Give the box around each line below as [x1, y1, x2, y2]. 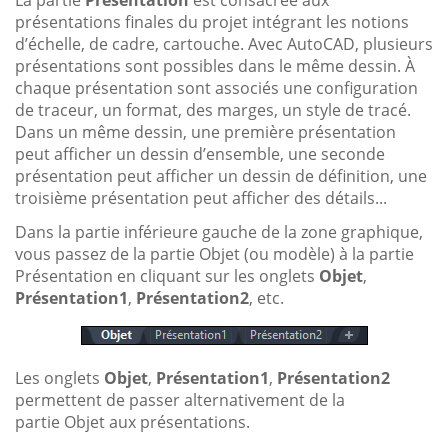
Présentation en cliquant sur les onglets [15, 264, 319, 287]
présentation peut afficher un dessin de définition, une [15, 164, 427, 187]
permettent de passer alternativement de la [15, 388, 345, 411]
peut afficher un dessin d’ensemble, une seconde [15, 142, 385, 165]
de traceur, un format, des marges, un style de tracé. [15, 98, 411, 121]
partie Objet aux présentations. [15, 410, 250, 433]
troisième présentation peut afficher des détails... [15, 186, 387, 209]
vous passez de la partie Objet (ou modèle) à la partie [15, 242, 414, 265]
